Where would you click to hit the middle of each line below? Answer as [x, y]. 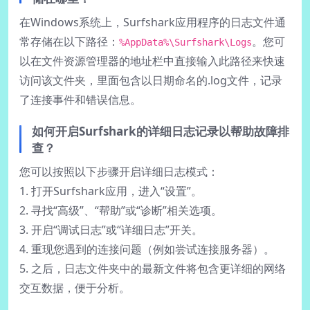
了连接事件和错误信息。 [80, 99]
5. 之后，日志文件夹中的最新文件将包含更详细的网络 [153, 268]
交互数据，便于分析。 [75, 288]
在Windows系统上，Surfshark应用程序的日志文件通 [153, 22]
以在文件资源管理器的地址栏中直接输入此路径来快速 [152, 61]
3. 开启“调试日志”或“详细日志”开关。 [111, 229]
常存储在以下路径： [69, 41]
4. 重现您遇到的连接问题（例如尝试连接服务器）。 [147, 249]
